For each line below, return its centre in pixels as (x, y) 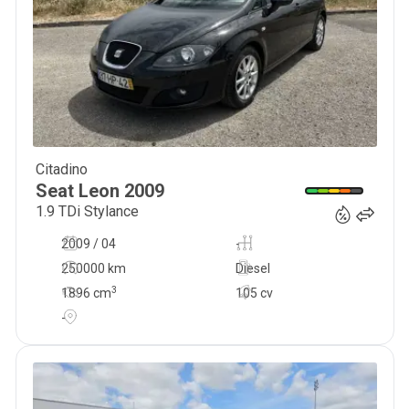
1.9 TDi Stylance (87, 211)
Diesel (252, 268)
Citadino (61, 169)
